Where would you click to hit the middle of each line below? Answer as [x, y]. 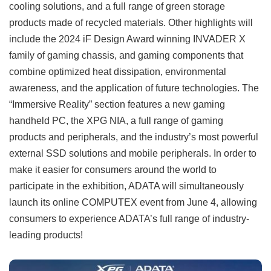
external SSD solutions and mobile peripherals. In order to [133, 153]
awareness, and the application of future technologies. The [134, 88]
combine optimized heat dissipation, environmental [118, 72]
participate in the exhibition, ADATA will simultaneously [126, 186]
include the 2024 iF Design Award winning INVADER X [127, 39]
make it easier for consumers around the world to [113, 170]
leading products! [46, 235]
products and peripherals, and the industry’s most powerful [134, 137]
